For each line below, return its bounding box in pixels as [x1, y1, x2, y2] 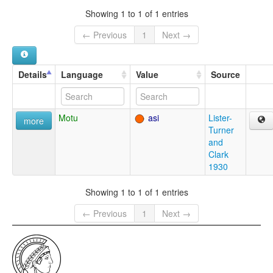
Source [211, 68, 240, 81]
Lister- [208, 112, 232, 124]
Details [18, 68, 47, 81]
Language [61, 68, 103, 81]
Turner [208, 124, 234, 136]
